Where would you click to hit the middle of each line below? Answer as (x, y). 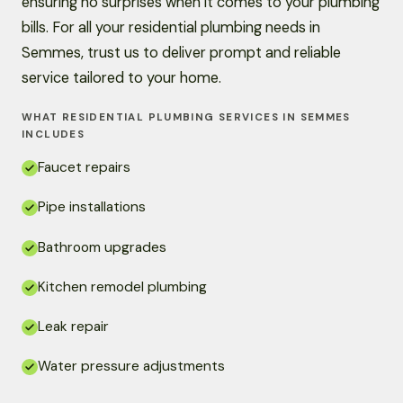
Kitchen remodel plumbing (122, 287)
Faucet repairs (84, 168)
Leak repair (73, 327)
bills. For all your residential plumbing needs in (171, 28)
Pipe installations (92, 207)
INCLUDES (54, 135)
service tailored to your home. (121, 78)
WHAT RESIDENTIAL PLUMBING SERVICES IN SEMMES (186, 118)
